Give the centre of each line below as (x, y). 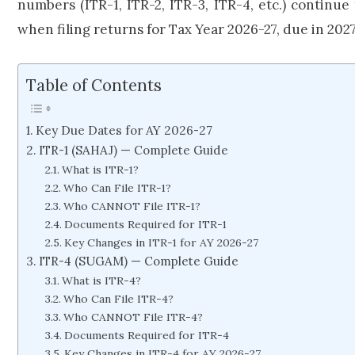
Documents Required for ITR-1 (145, 225)
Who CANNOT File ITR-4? (133, 317)
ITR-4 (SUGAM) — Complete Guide (139, 261)
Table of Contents (94, 86)
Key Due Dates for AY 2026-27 (124, 131)
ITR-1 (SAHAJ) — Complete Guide (134, 151)
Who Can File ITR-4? (118, 299)
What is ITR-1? (100, 170)
